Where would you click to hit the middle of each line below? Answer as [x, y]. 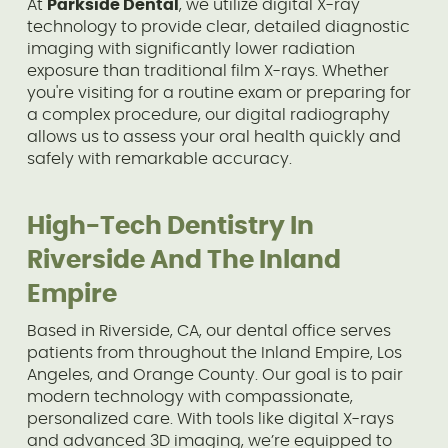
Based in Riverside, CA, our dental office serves [208, 330]
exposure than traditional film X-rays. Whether [207, 70]
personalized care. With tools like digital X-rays [210, 418]
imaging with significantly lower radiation [190, 48]
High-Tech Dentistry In [170, 226]
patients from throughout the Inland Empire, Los [214, 352]
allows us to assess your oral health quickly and [213, 136]
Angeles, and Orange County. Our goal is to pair [214, 374]
